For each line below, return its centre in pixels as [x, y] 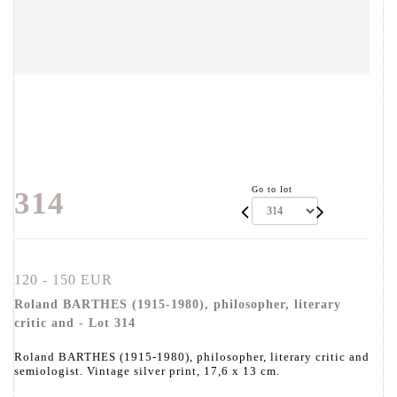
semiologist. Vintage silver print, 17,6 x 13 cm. [147, 371]
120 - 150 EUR [63, 280]
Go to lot [272, 190]
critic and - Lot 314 [75, 323]
